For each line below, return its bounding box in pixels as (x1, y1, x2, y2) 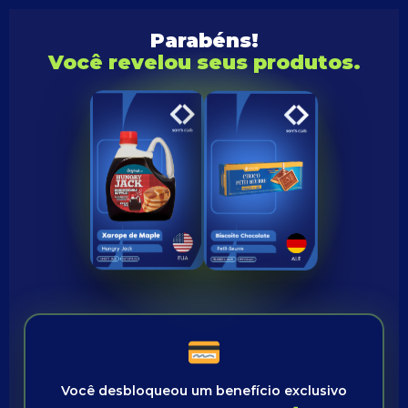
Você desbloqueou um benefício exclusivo (61, 382, 347, 399)
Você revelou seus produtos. (47, 50, 361, 74)
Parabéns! (149, 28, 259, 52)
